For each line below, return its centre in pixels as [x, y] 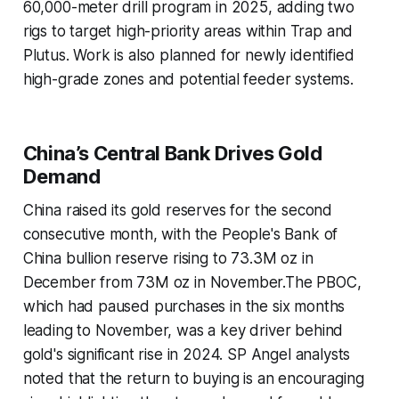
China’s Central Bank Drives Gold [172, 154]
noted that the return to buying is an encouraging [193, 379]
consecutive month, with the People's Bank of [180, 235]
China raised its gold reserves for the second [178, 211]
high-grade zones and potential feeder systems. [188, 80]
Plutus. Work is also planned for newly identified [188, 56]
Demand [61, 177]
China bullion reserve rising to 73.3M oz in [168, 259]
